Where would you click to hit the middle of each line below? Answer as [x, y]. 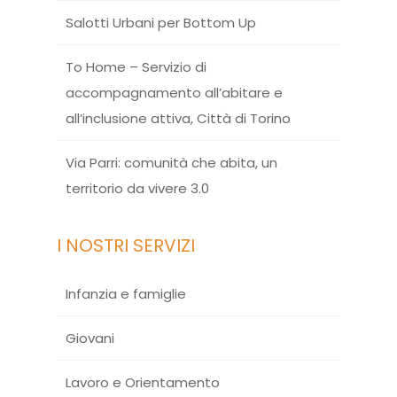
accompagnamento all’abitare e [174, 93]
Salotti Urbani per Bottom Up [161, 23]
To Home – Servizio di [136, 67]
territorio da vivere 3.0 [137, 188]
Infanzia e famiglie [126, 294]
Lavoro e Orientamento [143, 382]
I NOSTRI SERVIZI [126, 245]
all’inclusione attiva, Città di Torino [178, 118]
